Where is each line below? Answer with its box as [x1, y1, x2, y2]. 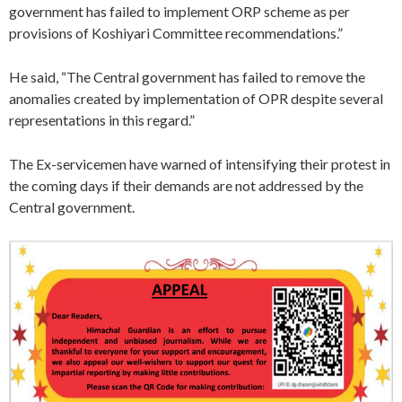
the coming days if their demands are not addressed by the [9, 177, 363, 194]
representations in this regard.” [9, 111, 195, 128]
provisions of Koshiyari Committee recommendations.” [9, 24, 343, 41]
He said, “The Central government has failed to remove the [9, 68, 365, 85]
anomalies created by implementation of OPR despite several [9, 90, 383, 107]
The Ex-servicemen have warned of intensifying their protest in [9, 155, 390, 172]
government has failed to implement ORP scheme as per [9, 3, 350, 20]
